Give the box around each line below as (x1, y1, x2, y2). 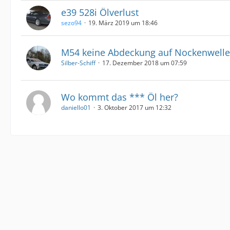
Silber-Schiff (61, 58, 95, 67)
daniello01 (61, 103, 91, 112)
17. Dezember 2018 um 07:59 (102, 58, 187, 67)
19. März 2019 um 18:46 (88, 18, 158, 27)
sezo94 (61, 18, 82, 27)
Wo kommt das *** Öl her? (61, 90, 178, 103)
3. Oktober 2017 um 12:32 (98, 103, 171, 112)
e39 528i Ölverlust (61, 6, 139, 18)
